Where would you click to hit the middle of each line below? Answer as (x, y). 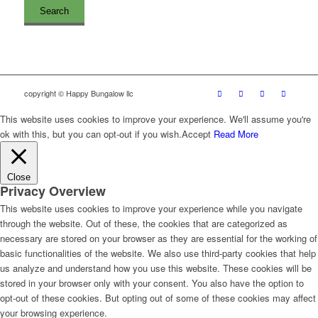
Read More (236, 134)
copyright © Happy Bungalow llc (78, 93)
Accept (196, 134)
